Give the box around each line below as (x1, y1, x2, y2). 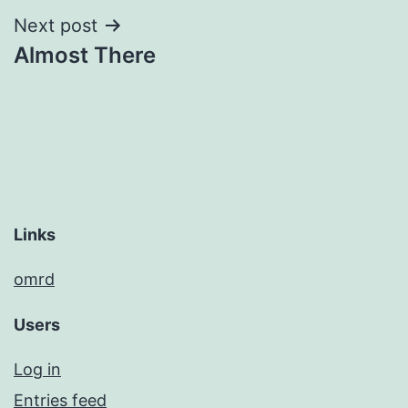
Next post (14, 14, 97, 36)
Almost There (14, 41, 156, 68)
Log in (14, 360, 61, 380)
